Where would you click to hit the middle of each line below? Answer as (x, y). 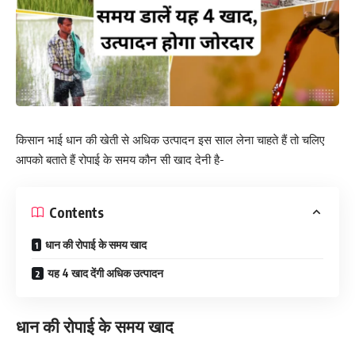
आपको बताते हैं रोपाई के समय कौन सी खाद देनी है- (120, 159)
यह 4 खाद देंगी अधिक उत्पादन (105, 273)
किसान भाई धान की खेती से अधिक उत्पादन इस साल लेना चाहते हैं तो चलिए (170, 139)
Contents (76, 212)
